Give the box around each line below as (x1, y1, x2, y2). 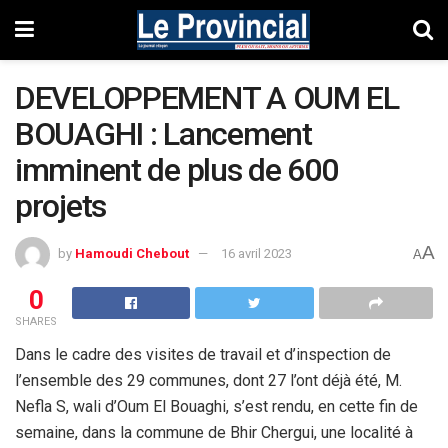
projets (15, 187, 107, 225)
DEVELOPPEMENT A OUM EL (15, 79, 399, 117)
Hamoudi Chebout (75, 245, 189, 261)
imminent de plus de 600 (15, 151, 338, 189)
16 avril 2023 (221, 245, 292, 261)
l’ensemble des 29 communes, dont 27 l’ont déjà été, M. (15, 370, 402, 390)
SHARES (15, 314, 57, 328)
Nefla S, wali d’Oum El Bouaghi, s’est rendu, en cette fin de (15, 396, 418, 416)
